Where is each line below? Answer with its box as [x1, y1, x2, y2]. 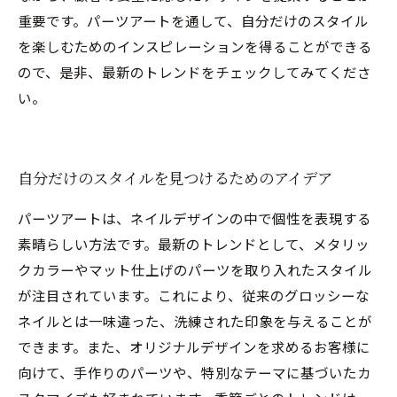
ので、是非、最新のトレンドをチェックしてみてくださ [18, 61, 371, 82]
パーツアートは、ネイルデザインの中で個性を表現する [18, 207, 371, 228]
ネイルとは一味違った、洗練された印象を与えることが [18, 310, 372, 331]
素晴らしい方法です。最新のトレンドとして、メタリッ [18, 233, 370, 253]
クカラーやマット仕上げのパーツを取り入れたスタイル [18, 259, 372, 279]
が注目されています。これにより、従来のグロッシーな [18, 284, 370, 305]
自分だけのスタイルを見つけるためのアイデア [18, 167, 332, 188]
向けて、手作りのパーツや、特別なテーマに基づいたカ [18, 362, 371, 382]
